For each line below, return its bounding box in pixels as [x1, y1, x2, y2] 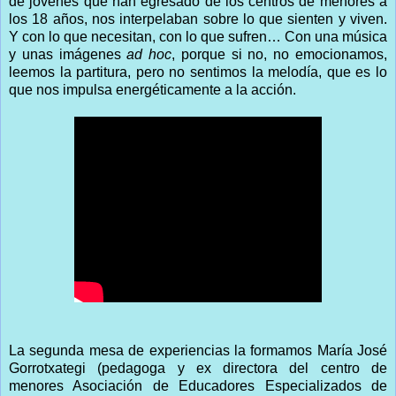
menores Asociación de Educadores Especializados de [9, 378, 387, 394]
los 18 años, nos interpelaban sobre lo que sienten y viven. [9, 11, 387, 27]
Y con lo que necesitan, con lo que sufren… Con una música [9, 29, 387, 45]
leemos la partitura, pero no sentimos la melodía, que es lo [9, 65, 387, 80]
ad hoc [126, 47, 172, 63]
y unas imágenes [9, 47, 127, 63]
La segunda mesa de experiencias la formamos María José [9, 343, 387, 359]
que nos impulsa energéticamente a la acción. [9, 82, 296, 98]
